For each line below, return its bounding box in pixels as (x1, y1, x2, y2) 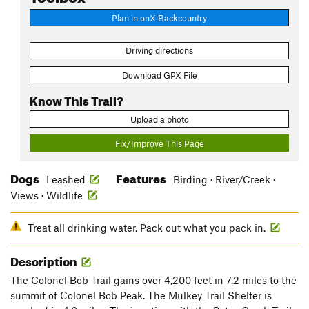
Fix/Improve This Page (114, 137, 204, 149)
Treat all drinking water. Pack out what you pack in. (28, 221, 268, 235)
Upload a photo (130, 113, 189, 125)
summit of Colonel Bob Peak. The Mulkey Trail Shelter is (10, 289, 272, 302)
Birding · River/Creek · (173, 173, 275, 186)
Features (116, 168, 168, 187)
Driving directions (126, 45, 193, 57)
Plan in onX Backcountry (112, 12, 207, 23)
